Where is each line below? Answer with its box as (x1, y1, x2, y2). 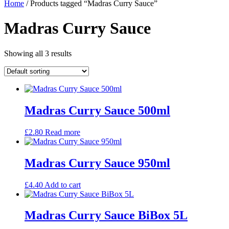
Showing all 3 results (4, 49, 72, 58)
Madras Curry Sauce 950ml (25, 156, 170, 170)
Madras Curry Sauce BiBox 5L (25, 209, 188, 222)
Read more (45, 127, 80, 136)
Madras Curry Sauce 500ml (25, 103, 170, 117)
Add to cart (44, 180, 81, 189)
